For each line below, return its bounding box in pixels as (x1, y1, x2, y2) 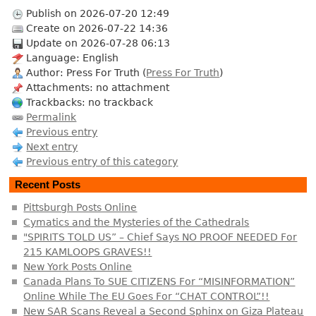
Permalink (26, 111, 77, 123)
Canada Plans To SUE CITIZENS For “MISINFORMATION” (23, 275, 296, 287)
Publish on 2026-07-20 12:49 (26, 7, 170, 19)
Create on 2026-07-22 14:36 (26, 22, 169, 34)
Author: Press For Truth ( (26, 66, 147, 78)
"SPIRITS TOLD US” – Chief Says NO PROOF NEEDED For (23, 231, 298, 243)
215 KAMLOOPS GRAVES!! (23, 245, 152, 257)
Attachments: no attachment (26, 81, 170, 93)
